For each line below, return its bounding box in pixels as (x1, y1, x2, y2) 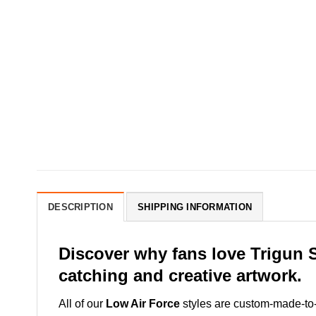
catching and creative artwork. (59, 265, 302, 285)
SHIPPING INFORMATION (138, 201, 253, 212)
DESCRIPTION (48, 201, 113, 212)
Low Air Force (103, 297, 183, 310)
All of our (59, 297, 103, 310)
